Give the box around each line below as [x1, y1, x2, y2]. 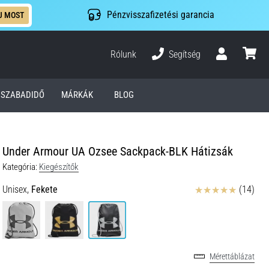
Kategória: [2, 161, 37, 172]
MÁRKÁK [61, 89, 93, 101]
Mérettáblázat [210, 252, 255, 262]
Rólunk [110, 48, 137, 60]
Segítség [169, 48, 201, 60]
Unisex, [2, 183, 29, 195]
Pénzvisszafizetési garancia [106, 9, 214, 21]
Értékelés [194, 183, 228, 195]
